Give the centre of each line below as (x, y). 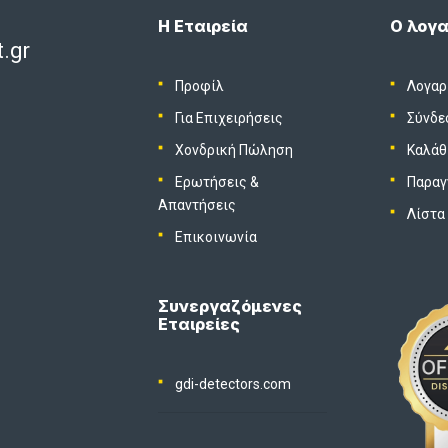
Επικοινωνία (216, 236)
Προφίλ (200, 85)
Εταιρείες (198, 323)
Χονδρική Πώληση (234, 149)
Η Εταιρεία (202, 25)
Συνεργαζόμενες (229, 305)
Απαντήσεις (196, 204)
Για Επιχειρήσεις (229, 117)
